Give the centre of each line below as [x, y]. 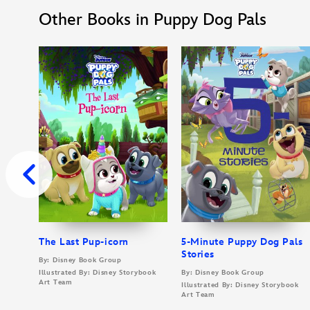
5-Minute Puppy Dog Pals [242, 241]
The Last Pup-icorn [84, 241]
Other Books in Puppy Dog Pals [153, 19]
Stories [198, 254]
